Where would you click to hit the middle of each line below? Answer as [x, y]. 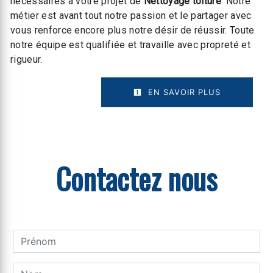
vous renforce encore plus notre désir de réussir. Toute [133, 30]
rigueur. [27, 60]
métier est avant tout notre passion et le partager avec [131, 16]
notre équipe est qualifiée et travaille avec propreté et [130, 45]
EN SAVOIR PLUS [183, 92]
